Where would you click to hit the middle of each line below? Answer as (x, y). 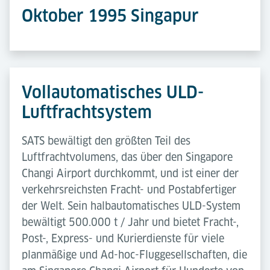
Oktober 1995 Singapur (110, 15)
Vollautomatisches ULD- (113, 92)
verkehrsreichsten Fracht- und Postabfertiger (129, 190)
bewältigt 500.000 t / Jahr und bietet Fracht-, (130, 222)
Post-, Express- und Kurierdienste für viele (123, 238)
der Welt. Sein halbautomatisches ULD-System (131, 206)
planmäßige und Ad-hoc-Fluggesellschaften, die (134, 255)
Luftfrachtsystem (87, 112)
